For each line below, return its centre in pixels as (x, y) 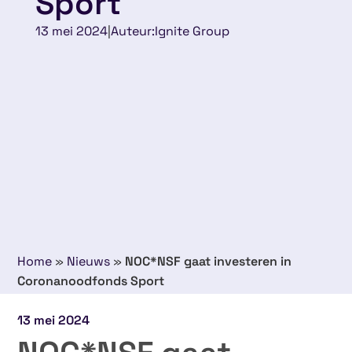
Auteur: (132, 31)
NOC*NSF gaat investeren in (209, 262)
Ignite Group (192, 31)
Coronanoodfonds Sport (91, 281)
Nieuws (89, 262)
